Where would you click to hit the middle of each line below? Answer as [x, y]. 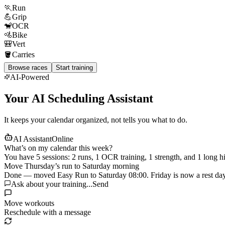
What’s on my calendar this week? [58, 148]
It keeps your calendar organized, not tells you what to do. [96, 120]
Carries [23, 54]
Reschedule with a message [47, 212]
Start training [74, 67]
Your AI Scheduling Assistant [79, 98]
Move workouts [29, 203]
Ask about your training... [52, 184]
